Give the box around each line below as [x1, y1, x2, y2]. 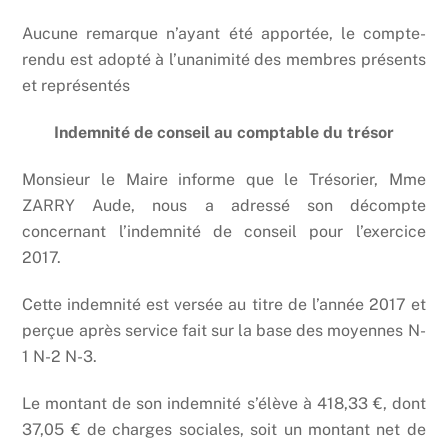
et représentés [22, 76, 131, 96]
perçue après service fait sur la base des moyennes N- [22, 320, 426, 340]
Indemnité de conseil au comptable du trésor [54, 123, 394, 143]
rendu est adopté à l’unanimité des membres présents [22, 50, 426, 70]
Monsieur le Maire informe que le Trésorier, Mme [22, 169, 426, 189]
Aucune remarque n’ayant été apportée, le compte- [22, 24, 426, 44]
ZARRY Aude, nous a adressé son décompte [22, 195, 426, 215]
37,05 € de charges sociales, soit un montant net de [22, 419, 426, 439]
